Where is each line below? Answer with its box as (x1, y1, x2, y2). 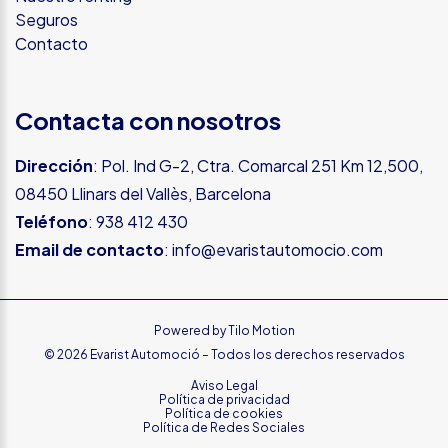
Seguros (15, 9, 78, 30)
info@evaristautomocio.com (172, 239, 383, 260)
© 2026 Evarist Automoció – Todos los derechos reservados (43, 347, 405, 362)
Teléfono (15, 211, 88, 232)
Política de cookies (165, 406, 283, 421)
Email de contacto (15, 239, 164, 260)
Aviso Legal (190, 378, 258, 393)
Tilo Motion (227, 323, 295, 338)
